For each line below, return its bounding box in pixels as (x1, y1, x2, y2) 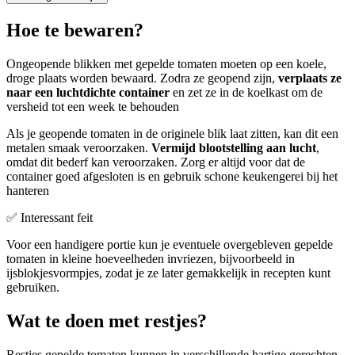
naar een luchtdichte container (6, 86, 170, 100)
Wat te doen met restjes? (6, 311, 207, 332)
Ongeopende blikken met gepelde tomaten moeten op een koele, (6, 57, 326, 71)
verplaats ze (278, 71, 342, 86)
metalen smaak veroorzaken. (6, 141, 151, 155)
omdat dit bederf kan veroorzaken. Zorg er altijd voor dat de (6, 155, 305, 170)
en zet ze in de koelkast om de (170, 86, 323, 100)
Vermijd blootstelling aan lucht (151, 141, 316, 155)
